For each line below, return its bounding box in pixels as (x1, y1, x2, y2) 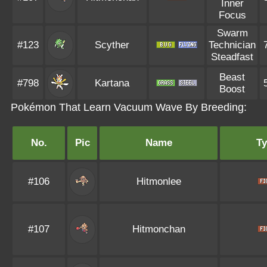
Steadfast (211, 51, 253, 63)
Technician (209, 39, 256, 51)
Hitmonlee (136, 176, 181, 187)
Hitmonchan (132, 223, 185, 235)
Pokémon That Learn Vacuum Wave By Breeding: (11, 101, 247, 113)
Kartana (95, 77, 129, 89)
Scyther (95, 39, 129, 51)
